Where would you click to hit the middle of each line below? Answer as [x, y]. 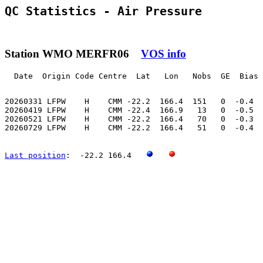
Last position [35, 155]
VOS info [163, 53]
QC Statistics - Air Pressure [103, 11]
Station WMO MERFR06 [73, 53]
